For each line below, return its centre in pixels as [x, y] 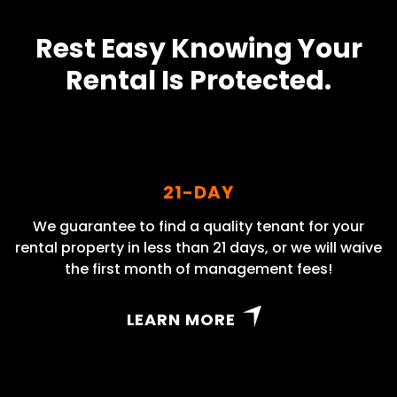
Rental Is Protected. [198, 81]
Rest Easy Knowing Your [198, 49]
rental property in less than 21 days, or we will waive [198, 248]
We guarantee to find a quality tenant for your [198, 226]
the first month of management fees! [198, 269]
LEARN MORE [181, 319]
